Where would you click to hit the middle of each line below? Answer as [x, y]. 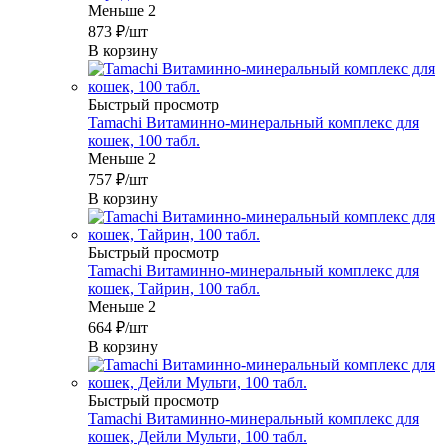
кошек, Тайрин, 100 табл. [174, 289]
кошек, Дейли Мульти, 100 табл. [197, 437]
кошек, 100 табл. [144, 141]
